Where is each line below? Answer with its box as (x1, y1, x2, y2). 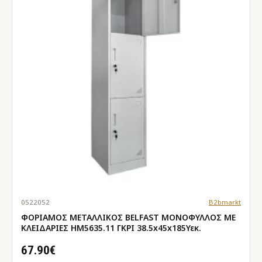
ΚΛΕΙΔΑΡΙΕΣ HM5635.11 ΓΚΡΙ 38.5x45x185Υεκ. (21, 222, 201, 233)
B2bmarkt (208, 197, 241, 206)
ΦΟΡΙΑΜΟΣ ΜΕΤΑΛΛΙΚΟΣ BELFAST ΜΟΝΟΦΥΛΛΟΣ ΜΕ (21, 211, 236, 223)
